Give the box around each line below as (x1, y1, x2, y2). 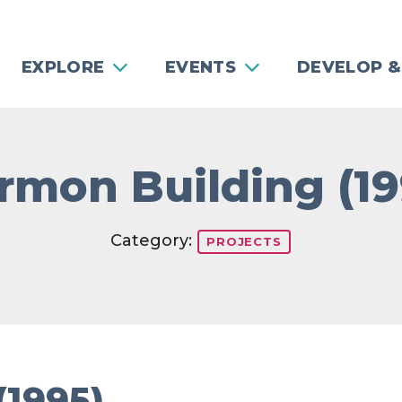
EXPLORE (21, 57, 105, 77)
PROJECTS (206, 234, 282, 249)
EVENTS (164, 57, 237, 77)
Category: (110, 231, 197, 251)
